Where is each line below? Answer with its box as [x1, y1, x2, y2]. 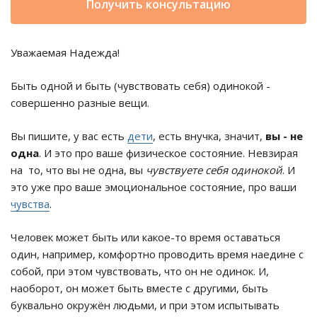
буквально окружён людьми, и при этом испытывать [11, 298, 279, 313]
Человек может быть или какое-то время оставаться [11, 230, 280, 245]
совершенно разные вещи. [11, 96, 149, 110]
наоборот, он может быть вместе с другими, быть [11, 281, 268, 296]
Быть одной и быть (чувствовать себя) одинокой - [11, 79, 270, 93]
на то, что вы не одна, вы [11, 163, 146, 178]
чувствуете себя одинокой [146, 163, 282, 178]
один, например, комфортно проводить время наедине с [11, 247, 304, 262]
